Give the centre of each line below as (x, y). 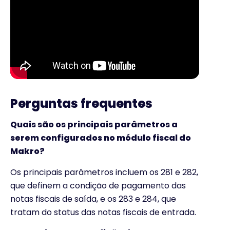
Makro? (27, 151)
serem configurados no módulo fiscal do (101, 138)
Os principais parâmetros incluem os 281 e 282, (104, 172)
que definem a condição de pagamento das (98, 185)
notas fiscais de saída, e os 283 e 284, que (93, 199)
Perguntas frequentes (81, 104)
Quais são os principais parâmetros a (94, 125)
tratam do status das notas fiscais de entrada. (103, 212)
